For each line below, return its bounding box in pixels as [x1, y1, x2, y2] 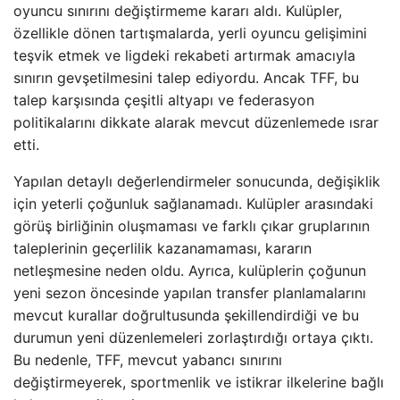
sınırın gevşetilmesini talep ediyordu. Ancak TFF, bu [13, 69, 359, 87]
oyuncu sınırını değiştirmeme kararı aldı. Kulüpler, [13, 2, 342, 20]
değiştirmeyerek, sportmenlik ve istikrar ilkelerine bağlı [13, 373, 384, 391]
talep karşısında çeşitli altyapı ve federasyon [13, 91, 314, 109]
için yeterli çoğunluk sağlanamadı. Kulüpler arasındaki [13, 195, 373, 212]
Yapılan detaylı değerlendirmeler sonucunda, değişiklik [13, 172, 380, 190]
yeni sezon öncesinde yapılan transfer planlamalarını [13, 284, 366, 302]
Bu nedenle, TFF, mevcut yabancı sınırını [13, 351, 282, 369]
